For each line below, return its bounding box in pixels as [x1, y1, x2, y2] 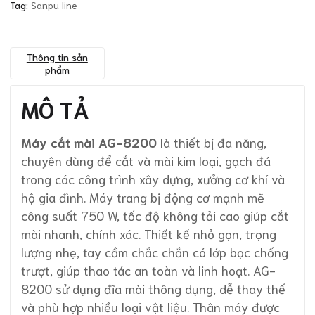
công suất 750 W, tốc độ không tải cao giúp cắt [21, 206, 289, 224]
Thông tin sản [26, 50, 88, 63]
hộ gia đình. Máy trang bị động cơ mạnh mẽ [21, 188, 264, 205]
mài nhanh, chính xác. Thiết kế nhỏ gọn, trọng [21, 224, 276, 242]
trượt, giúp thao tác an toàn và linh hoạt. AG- [21, 261, 276, 278]
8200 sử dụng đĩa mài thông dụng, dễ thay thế [21, 279, 285, 297]
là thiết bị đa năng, [157, 133, 266, 150]
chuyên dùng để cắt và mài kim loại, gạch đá [21, 151, 271, 169]
